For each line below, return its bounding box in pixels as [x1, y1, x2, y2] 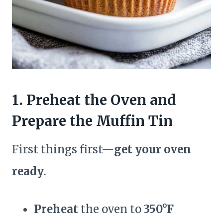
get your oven [114, 142, 191, 157]
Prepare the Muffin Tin [12, 112, 173, 130]
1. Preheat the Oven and [12, 91, 176, 110]
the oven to [78, 202, 144, 217]
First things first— [12, 142, 114, 157]
